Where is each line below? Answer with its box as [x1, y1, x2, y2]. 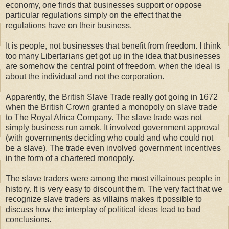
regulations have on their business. [6, 20, 132, 30]
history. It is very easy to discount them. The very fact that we [6, 184, 222, 193]
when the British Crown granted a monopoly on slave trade [6, 102, 217, 111]
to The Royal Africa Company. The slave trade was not [6, 112, 202, 122]
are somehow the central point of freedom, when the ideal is [6, 61, 220, 71]
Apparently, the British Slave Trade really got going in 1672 [6, 92, 218, 101]
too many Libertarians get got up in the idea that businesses [6, 51, 220, 60]
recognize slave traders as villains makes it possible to [6, 194, 202, 203]
